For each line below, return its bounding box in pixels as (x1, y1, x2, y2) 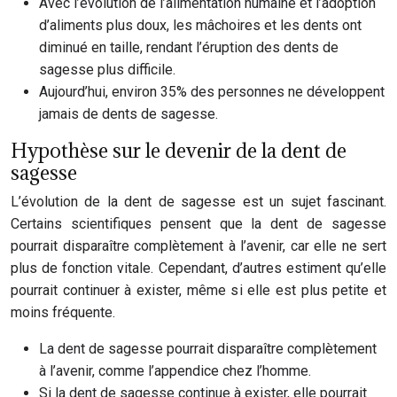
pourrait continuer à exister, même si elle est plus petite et (11, 282, 386, 299)
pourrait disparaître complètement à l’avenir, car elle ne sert (11, 237, 386, 254)
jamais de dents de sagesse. (39, 105, 218, 122)
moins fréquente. (11, 304, 115, 321)
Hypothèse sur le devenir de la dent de (11, 137, 346, 163)
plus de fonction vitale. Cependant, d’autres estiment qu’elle (11, 260, 386, 276)
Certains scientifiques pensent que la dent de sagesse (11, 215, 386, 232)
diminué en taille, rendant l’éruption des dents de (39, 39, 339, 56)
